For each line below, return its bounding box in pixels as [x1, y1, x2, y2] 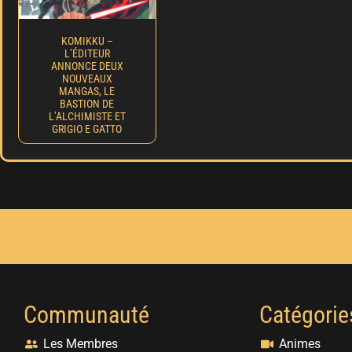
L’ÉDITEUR [64, 47, 110, 60]
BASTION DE [60, 97, 115, 111]
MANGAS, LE [59, 85, 115, 98]
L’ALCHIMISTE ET [48, 110, 126, 123]
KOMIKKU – [60, 35, 113, 48]
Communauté [24, 301, 149, 329]
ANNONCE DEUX [50, 60, 123, 73]
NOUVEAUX [61, 72, 112, 86]
